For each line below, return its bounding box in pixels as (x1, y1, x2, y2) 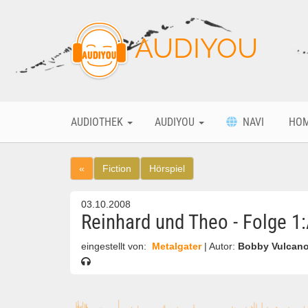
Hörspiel (149, 163, 185, 174)
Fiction (102, 163, 131, 174)
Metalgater (149, 241, 204, 252)
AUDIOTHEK (71, 115, 126, 129)
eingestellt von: (81, 241, 149, 252)
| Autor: (204, 241, 238, 252)
